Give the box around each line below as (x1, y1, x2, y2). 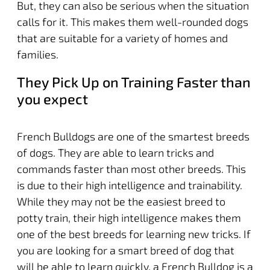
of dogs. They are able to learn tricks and (16, 145, 214, 159)
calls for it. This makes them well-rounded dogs (16, 14, 248, 28)
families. (16, 47, 58, 61)
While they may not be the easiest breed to (16, 194, 225, 208)
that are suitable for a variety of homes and (16, 31, 228, 45)
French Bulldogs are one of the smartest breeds (16, 129, 250, 143)
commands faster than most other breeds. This (16, 162, 246, 175)
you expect (16, 90, 88, 107)
